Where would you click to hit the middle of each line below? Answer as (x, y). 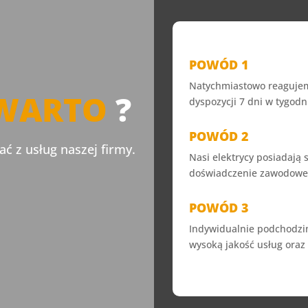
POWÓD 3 (219, 207)
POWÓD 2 (219, 136)
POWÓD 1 (219, 64)
